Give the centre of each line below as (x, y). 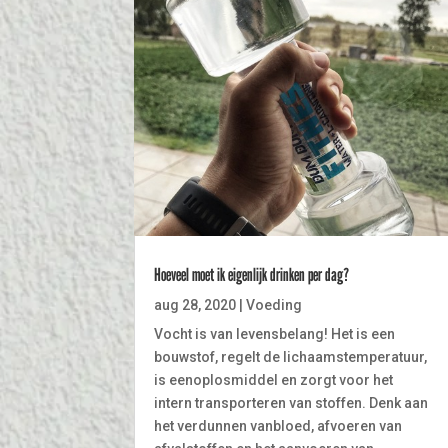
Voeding (274, 305)
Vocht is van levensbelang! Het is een (275, 334)
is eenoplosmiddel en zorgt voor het (274, 380)
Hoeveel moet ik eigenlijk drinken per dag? (252, 275)
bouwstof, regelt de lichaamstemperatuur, (291, 357)
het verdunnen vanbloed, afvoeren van (278, 426)
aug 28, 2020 (195, 305)
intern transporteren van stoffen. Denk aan (291, 403)
